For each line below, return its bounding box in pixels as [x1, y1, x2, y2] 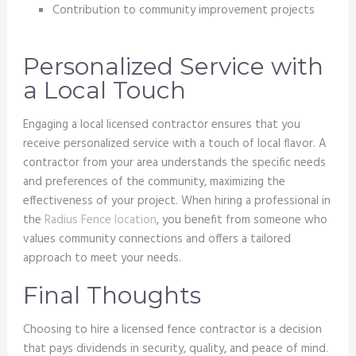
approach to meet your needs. [22, 248, 181, 268]
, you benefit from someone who [156, 210, 327, 230]
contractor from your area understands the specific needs [22, 153, 326, 172]
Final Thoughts [22, 280, 201, 310]
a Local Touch [22, 75, 186, 105]
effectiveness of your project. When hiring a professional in [22, 191, 331, 211]
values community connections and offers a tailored [22, 229, 291, 249]
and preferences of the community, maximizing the [22, 172, 285, 192]
